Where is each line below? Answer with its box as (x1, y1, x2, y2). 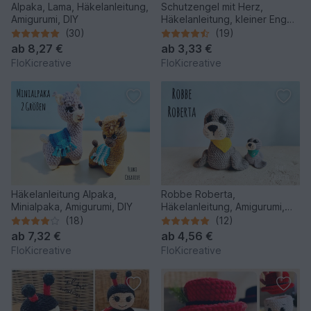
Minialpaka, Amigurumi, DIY (11, 201, 133, 213)
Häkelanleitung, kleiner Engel (161, 13, 295, 26)
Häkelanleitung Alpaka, (11, 188, 117, 201)
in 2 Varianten (161, 26, 223, 38)
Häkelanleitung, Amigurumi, (161, 201, 235, 213)
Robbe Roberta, (161, 188, 235, 201)
